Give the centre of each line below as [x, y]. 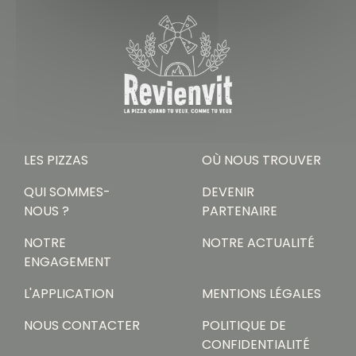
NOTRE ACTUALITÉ [258, 244]
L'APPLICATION [69, 295]
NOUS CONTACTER [82, 327]
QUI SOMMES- [67, 193]
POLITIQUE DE [244, 327]
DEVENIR [228, 193]
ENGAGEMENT [68, 263]
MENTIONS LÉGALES [261, 295]
